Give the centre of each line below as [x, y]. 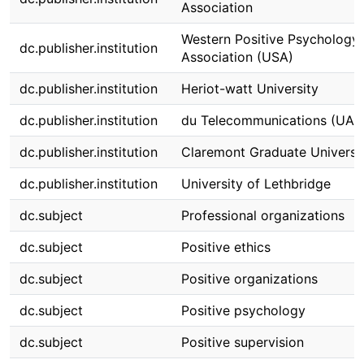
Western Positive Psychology [270, 39]
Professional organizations [263, 215]
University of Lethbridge [256, 184]
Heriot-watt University [250, 89]
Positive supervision [243, 342]
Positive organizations [249, 279]
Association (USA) [237, 57]
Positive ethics [226, 247]
